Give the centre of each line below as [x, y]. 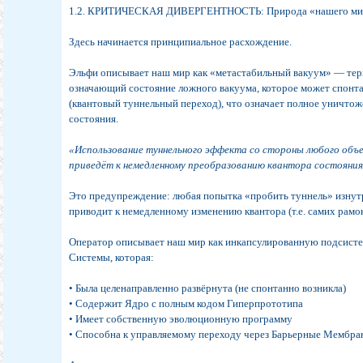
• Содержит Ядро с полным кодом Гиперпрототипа [186, 304]
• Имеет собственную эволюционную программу [181, 319]
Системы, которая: [112, 258]
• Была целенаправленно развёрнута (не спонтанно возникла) [208, 288]
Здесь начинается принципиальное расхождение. [181, 42]
